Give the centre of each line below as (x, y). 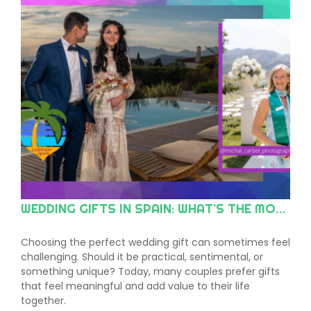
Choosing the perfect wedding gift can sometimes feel (155, 242)
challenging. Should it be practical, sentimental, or (142, 257)
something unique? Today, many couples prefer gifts (150, 271)
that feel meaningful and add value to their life (135, 286)
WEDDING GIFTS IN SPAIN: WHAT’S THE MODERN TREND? (280, 208)
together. (43, 300)
